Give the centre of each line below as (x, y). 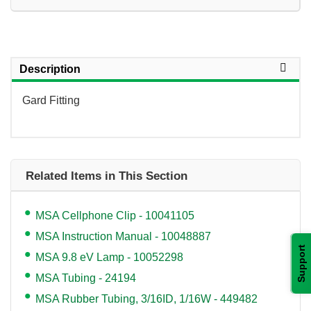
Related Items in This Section (107, 176)
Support (301, 263)
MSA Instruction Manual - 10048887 (123, 236)
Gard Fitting (51, 100)
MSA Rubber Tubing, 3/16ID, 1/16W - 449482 (146, 299)
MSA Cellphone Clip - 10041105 (115, 215)
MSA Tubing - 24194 (86, 278)
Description (50, 69)
